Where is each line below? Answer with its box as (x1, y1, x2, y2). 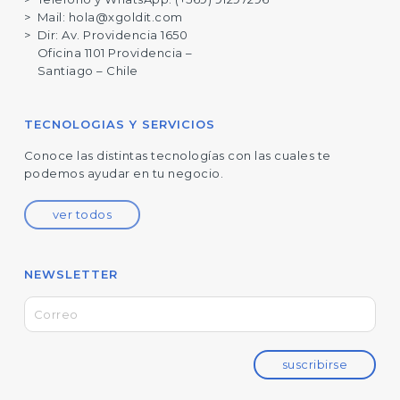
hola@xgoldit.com (68, 10, 183, 24)
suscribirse (281, 356, 348, 371)
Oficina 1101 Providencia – (37, 46, 193, 60)
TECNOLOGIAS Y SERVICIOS (23, 117, 215, 131)
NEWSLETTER (23, 267, 118, 281)
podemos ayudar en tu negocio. (23, 166, 224, 180)
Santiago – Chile (37, 63, 138, 78)
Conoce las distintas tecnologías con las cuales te (23, 148, 331, 162)
